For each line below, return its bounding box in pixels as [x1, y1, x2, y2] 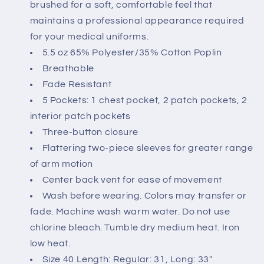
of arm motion [29, 159, 93, 169]
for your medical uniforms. [29, 32, 149, 42]
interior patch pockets [29, 111, 131, 121]
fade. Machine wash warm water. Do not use [29, 207, 230, 217]
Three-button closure [42, 127, 139, 137]
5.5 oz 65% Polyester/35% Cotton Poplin [42, 48, 222, 58]
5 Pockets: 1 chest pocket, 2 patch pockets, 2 [42, 95, 247, 105]
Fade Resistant [42, 80, 112, 90]
